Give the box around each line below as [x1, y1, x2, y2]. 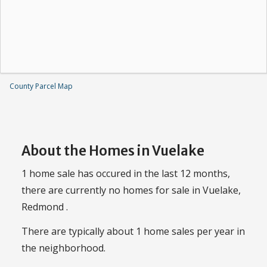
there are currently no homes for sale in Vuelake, [21, 184, 241, 197]
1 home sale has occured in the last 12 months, [21, 167, 230, 181]
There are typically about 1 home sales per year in [21, 224, 245, 238]
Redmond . [21, 200, 68, 214]
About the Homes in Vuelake [21, 142, 204, 159]
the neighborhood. [21, 241, 105, 254]
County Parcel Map [10, 80, 73, 91]
